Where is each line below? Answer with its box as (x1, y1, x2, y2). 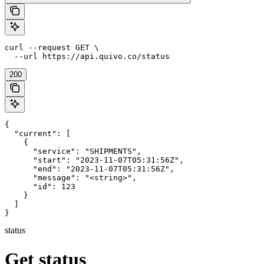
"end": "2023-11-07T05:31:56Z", (5, 164, 174, 174)
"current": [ (5, 129, 71, 138)
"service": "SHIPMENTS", (5, 147, 141, 156)
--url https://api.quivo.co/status (5, 52, 170, 61)
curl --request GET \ (5, 43, 99, 52)
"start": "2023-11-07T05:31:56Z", (5, 156, 184, 165)
